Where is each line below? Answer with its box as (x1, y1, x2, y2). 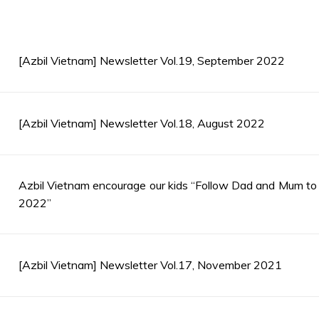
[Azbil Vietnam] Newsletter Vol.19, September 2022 (19, 53, 285, 68)
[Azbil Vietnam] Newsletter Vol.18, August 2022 (19, 116, 265, 130)
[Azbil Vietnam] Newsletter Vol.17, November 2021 (19, 258, 282, 272)
